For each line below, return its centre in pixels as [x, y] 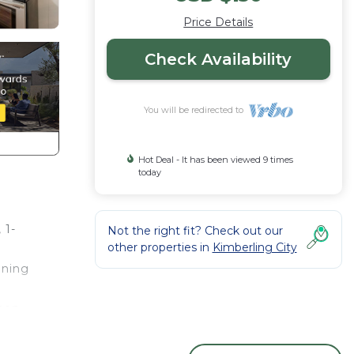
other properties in [160, 247]
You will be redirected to [196, 110]
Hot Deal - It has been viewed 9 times [216, 160]
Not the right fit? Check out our [195, 231]
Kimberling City [254, 247]
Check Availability [218, 59]
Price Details [218, 22]
